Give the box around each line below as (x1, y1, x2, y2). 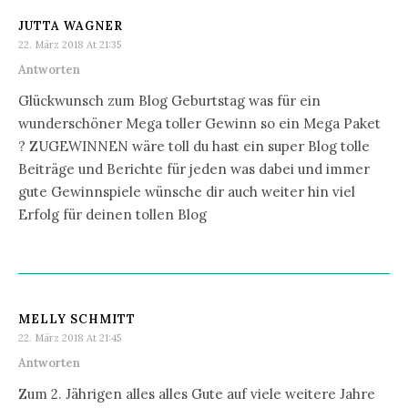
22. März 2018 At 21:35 (18, 37, 121, 51)
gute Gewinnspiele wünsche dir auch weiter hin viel (18, 182, 355, 200)
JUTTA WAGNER (18, 17, 123, 34)
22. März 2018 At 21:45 (18, 331, 121, 344)
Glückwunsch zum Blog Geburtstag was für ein (18, 91, 321, 109)
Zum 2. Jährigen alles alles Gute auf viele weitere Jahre (18, 384, 375, 403)
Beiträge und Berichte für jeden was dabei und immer (18, 159, 370, 178)
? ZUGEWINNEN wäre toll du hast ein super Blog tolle (18, 137, 370, 155)
